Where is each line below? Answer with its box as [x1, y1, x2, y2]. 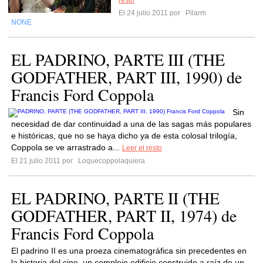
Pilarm [184, 9, 206, 17]
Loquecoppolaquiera [76, 157, 145, 165]
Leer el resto [122, 144, 162, 152]
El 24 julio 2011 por [119, 9, 184, 17]
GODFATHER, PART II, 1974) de [11, 204, 237, 227]
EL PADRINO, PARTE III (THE [11, 48, 225, 70]
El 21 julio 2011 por [11, 157, 76, 165]
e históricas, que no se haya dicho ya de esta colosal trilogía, [11, 131, 237, 140]
